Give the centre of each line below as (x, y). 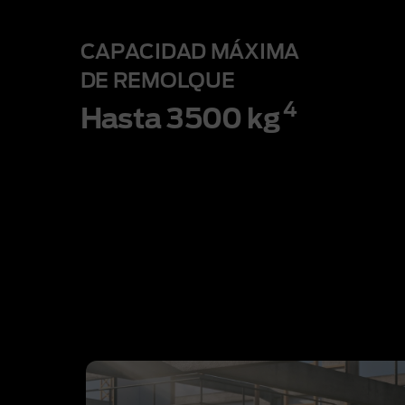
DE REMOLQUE (157, 81)
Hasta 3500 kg (180, 120)
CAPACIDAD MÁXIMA (190, 52)
